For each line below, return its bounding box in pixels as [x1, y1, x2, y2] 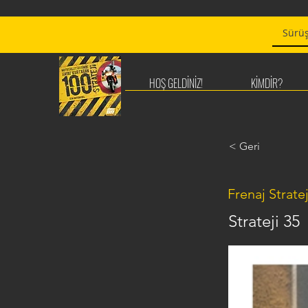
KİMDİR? [250, 75, 283, 91]
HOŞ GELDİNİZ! [149, 75, 203, 91]
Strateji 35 [228, 211, 300, 231]
